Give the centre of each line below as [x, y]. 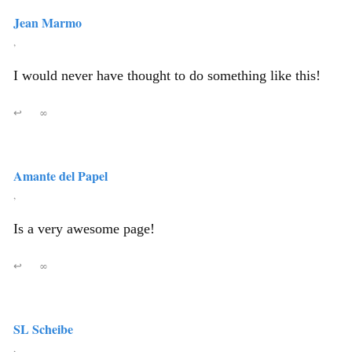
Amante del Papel [60, 176]
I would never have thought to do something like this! [167, 75]
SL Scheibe [43, 329]
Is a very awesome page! [84, 229]
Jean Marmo [48, 22]
